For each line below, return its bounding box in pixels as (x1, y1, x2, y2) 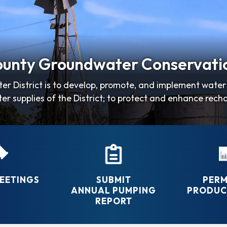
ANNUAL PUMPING (71, 185, 156, 196)
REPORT (95, 196, 132, 207)
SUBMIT (96, 174, 131, 185)
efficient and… (84, 105, 143, 118)
